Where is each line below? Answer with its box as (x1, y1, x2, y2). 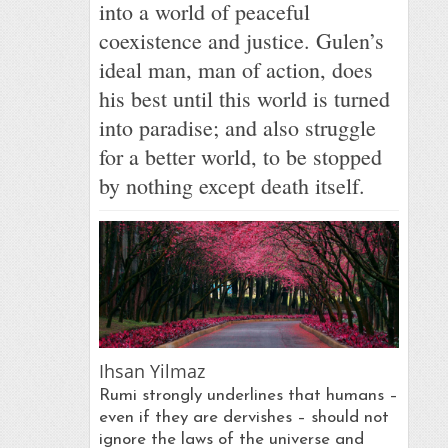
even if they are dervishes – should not (98, 409, 389, 427)
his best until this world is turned (98, 84, 390, 113)
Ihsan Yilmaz (98, 358, 205, 383)
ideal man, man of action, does (98, 55, 373, 84)
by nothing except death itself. (98, 171, 365, 200)
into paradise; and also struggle (98, 113, 376, 142)
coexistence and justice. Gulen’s (98, 26, 384, 55)
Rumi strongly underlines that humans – (98, 387, 398, 405)
